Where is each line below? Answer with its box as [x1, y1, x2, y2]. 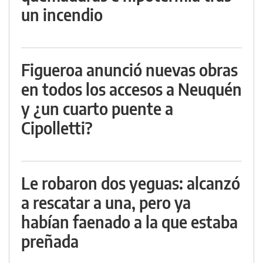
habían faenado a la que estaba [21, 211, 238, 232]
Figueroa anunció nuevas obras [21, 59, 238, 80]
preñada [21, 231, 79, 252]
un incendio [21, 4, 103, 25]
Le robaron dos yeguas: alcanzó [21, 173, 240, 194]
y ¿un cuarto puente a [21, 98, 173, 119]
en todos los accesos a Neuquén [21, 79, 242, 100]
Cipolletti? [21, 117, 93, 139]
